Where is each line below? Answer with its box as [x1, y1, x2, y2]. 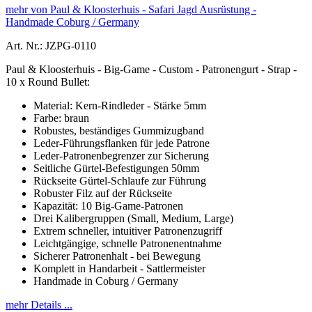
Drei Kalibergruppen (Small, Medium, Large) [33, 212, 233, 224]
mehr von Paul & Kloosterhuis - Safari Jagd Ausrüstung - [6, 3, 256, 15]
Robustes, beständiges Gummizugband [33, 124, 204, 136]
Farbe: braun [33, 111, 89, 124]
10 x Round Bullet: [6, 75, 90, 88]
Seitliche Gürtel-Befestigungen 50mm [33, 162, 199, 174]
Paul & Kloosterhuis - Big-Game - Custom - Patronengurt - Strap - [6, 63, 297, 75]
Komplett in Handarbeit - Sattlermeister [33, 262, 205, 274]
